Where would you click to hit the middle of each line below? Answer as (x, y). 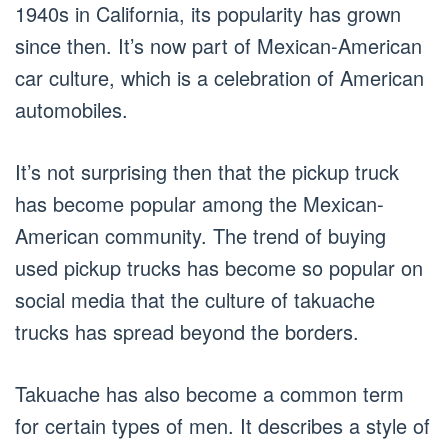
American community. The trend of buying (200, 235)
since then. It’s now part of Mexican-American (218, 45)
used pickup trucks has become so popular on (219, 267)
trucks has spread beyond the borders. (187, 331)
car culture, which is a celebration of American (219, 77)
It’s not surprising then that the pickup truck (207, 171)
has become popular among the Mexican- (199, 203)
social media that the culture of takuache (195, 299)
